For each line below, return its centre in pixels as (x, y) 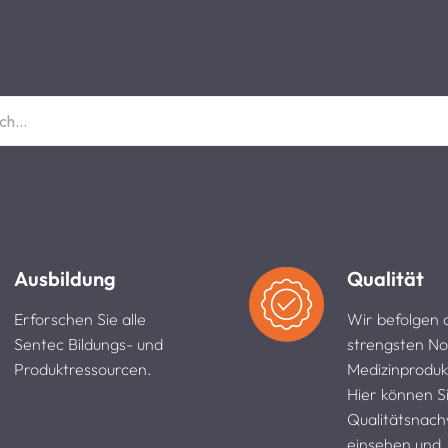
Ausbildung (64, 278)
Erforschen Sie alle (79, 318)
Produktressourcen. (82, 368)
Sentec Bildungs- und (88, 343)
